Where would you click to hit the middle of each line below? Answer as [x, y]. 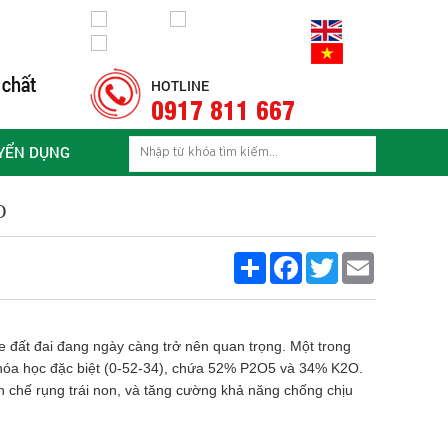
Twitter [358, 259]
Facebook [330, 259]
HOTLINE [180, 85]
